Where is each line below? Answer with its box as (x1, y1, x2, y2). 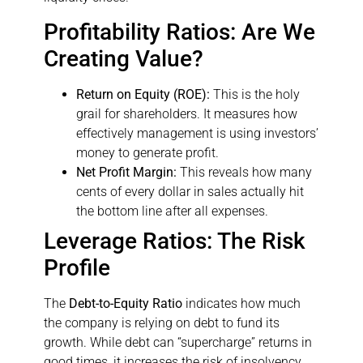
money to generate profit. (76, 145, 219, 161)
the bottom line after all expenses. (76, 203, 268, 220)
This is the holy (210, 87, 300, 103)
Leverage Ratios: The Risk (44, 228, 305, 255)
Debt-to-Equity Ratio (69, 296, 182, 312)
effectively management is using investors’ (76, 126, 318, 142)
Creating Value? (44, 45, 203, 73)
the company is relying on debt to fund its (44, 315, 280, 331)
